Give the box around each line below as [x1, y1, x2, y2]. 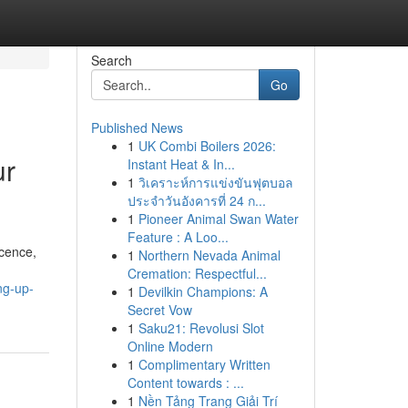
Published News [90, 118, 183, 137]
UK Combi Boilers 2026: [138, 137, 276, 155]
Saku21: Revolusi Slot [138, 319, 264, 337]
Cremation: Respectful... [127, 264, 267, 282]
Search [90, 51, 132, 69]
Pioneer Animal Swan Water [138, 209, 299, 228]
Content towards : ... [127, 373, 244, 392]
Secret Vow [127, 301, 192, 319]
